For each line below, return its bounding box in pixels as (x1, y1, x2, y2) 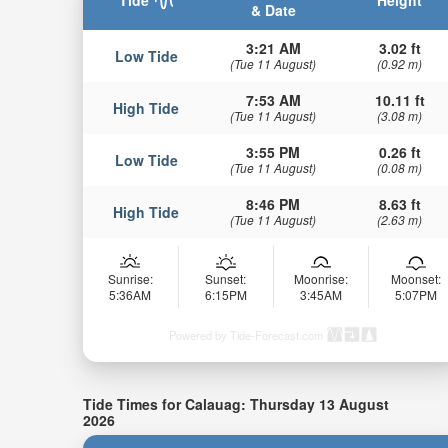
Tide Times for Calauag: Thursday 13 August (82, 394, 389, 415)
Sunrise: (107, 270, 153, 288)
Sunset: (205, 270, 247, 288)
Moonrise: (293, 270, 348, 288)
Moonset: (390, 270, 441, 288)
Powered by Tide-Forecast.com (168, 327, 323, 344)
